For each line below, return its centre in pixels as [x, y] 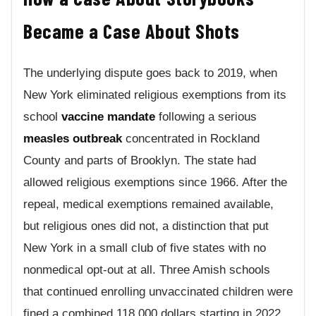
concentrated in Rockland [191, 138]
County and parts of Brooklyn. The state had [140, 160]
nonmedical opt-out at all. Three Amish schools [147, 269]
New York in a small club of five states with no [145, 248]
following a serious [206, 116]
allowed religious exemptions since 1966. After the [155, 182]
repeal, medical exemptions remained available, [148, 204]
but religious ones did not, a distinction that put [146, 226]
